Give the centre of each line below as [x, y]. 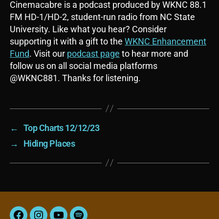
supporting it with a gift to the [67, 41]
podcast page [93, 53]
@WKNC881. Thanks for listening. [75, 78]
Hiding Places [49, 143]
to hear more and [154, 53]
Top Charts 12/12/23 [61, 128]
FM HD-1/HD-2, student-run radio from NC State [102, 17]
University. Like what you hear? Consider [88, 29]
